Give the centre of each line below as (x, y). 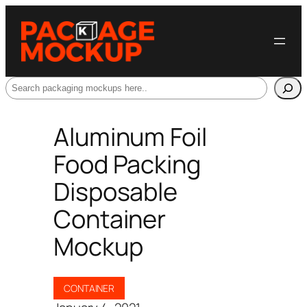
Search (25, 85)
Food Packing (127, 164)
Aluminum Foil (130, 136)
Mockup (98, 246)
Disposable (115, 191)
